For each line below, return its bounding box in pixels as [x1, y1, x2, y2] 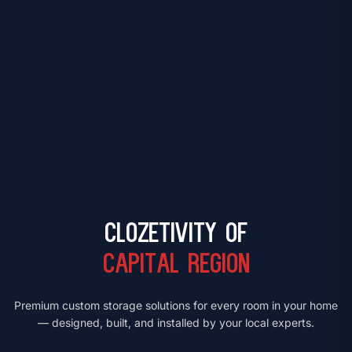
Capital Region [102, 251, 250, 280]
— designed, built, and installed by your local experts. [38, 316, 314, 329]
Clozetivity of [104, 221, 248, 249]
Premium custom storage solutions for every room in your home [14, 299, 338, 312]
